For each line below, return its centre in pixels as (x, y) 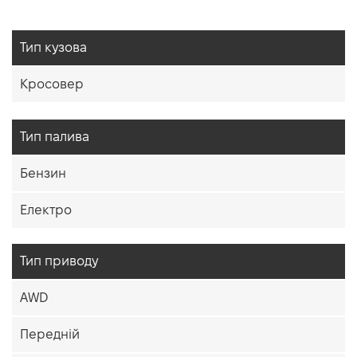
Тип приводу (59, 261)
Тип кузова (53, 48)
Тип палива (55, 137)
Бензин (43, 174)
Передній (50, 335)
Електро (46, 210)
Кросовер (52, 84)
